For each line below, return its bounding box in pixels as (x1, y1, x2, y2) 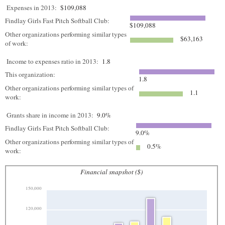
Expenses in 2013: (7, 3, 57, 12)
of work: (5, 39, 30, 48)
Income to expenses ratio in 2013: (7, 57, 98, 66)
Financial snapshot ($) (80, 167, 143, 176)
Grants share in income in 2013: (7, 110, 93, 120)
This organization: (5, 70, 57, 79)
